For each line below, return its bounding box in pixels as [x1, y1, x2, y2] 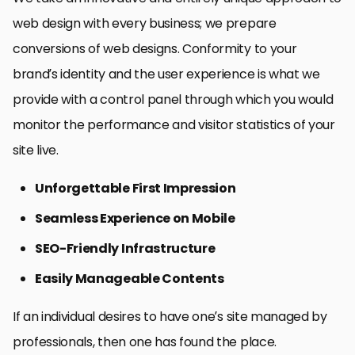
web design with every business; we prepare [13, 14, 277, 33]
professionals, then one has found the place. [13, 333, 277, 352]
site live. [13, 141, 59, 160]
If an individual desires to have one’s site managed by [13, 307, 327, 326]
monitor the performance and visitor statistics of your [13, 116, 335, 135]
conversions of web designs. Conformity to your [13, 40, 297, 59]
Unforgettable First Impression [35, 179, 236, 198]
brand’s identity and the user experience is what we [13, 65, 320, 84]
